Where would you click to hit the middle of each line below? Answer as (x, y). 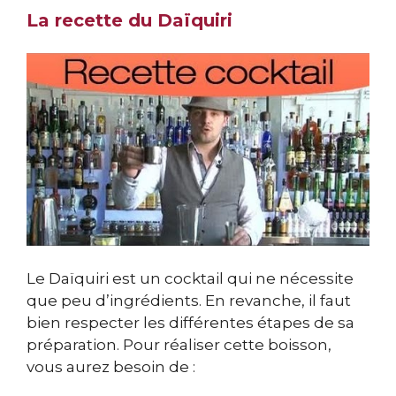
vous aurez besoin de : (111, 367)
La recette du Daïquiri (129, 21)
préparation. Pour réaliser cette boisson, (179, 345)
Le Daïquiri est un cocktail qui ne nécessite (190, 279)
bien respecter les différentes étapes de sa (190, 323)
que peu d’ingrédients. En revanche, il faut (189, 301)
